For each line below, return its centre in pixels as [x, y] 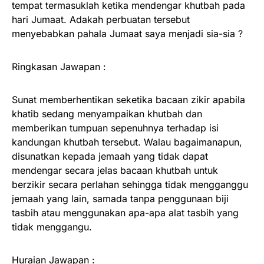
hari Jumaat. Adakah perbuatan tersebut [101, 19]
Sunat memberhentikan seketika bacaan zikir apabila [128, 100]
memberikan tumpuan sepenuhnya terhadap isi [115, 128]
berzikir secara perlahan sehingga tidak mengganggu [130, 184]
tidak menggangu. [52, 227]
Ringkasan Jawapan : [60, 67]
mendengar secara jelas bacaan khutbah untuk [115, 170]
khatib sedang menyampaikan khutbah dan [107, 114]
